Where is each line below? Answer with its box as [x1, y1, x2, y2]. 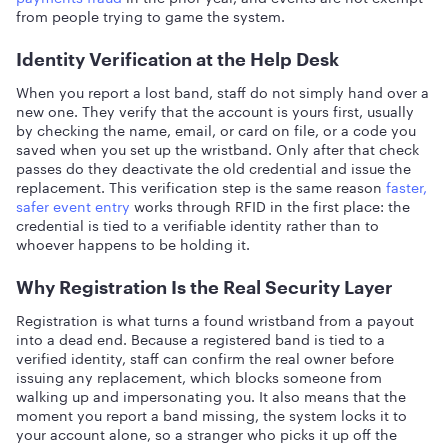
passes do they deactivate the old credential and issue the [16, 156, 411, 178]
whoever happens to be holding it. [16, 232, 250, 254]
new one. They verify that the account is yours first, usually [16, 99, 414, 121]
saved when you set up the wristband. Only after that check [16, 137, 419, 159]
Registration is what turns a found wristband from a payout [16, 308, 414, 330]
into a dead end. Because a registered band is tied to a [16, 327, 385, 349]
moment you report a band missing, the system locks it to [16, 403, 407, 425]
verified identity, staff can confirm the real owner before [16, 346, 394, 368]
